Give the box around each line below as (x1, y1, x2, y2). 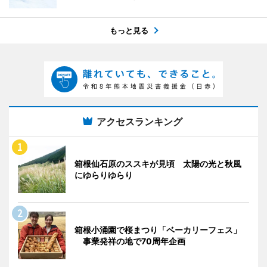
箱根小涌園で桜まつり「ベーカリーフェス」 (74, 225, 241, 235)
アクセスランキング (97, 116, 182, 128)
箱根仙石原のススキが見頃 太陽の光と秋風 (74, 159, 241, 169)
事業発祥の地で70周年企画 (74, 236, 185, 247)
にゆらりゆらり (74, 170, 133, 181)
